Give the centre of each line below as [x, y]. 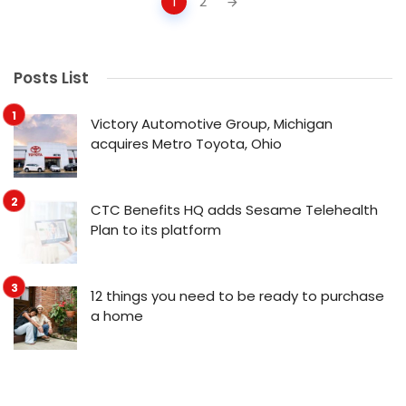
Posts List [51, 78]
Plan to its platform [156, 230]
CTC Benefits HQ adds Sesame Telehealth [234, 210]
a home [117, 316]
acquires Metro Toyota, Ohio [186, 144]
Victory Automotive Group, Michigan [212, 124]
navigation [53, 15]
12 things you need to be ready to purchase [237, 296]
